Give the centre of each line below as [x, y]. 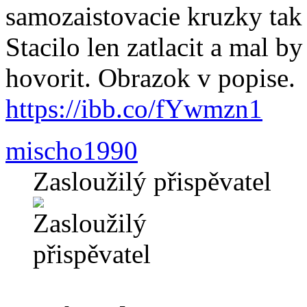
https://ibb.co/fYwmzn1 [134, 109]
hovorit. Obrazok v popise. [150, 78]
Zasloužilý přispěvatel [152, 182]
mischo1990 [72, 151]
